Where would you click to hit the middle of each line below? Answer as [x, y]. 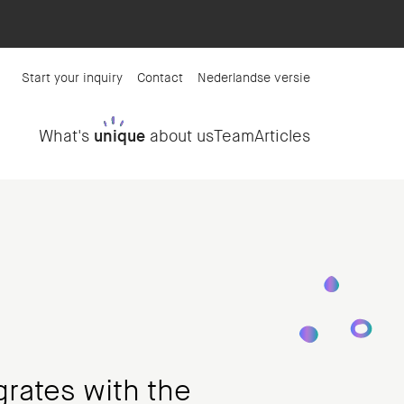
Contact [160, 78]
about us [179, 136]
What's [66, 136]
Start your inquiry [72, 78]
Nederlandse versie [254, 78]
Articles [282, 136]
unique [119, 136]
